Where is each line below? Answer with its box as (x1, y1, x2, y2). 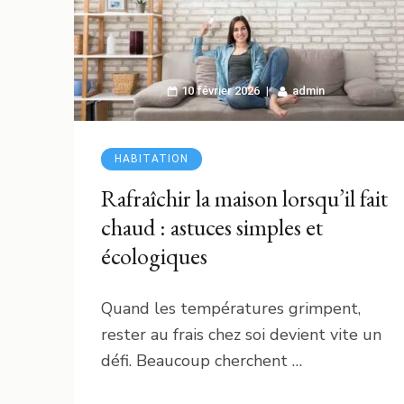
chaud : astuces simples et (101, 211, 323, 243)
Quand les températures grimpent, (101, 297, 361, 319)
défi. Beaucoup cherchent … (101, 349, 302, 372)
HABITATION (115, 151, 188, 165)
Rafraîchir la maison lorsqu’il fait (101, 182, 388, 214)
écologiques (101, 240, 207, 271)
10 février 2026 (180, 83, 260, 97)
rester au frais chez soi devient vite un (101, 323, 381, 345)
